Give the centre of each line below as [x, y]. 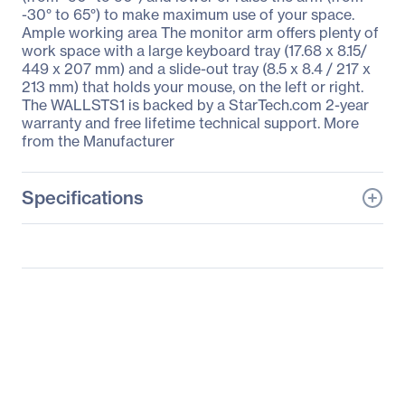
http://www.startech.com [296, 336]
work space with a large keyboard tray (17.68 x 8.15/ [194, 51]
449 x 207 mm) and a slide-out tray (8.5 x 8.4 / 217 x [196, 69]
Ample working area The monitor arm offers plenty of [200, 33]
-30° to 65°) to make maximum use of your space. [188, 14]
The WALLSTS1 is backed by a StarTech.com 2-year [195, 105]
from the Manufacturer [98, 141]
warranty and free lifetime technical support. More [190, 123]
